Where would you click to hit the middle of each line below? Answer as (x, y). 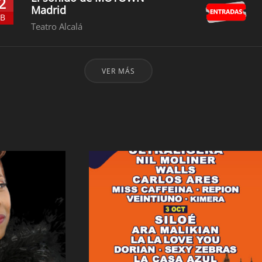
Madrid (49, 10)
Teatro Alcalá (57, 26)
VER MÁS (118, 71)
